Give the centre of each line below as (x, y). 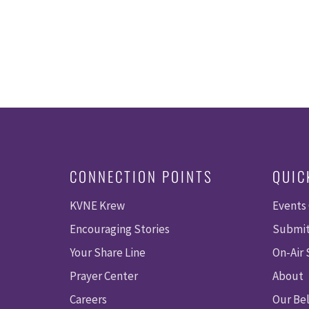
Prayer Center (103, 276)
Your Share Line (107, 252)
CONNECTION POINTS (141, 176)
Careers (88, 299)
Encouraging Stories (119, 229)
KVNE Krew (97, 205)
